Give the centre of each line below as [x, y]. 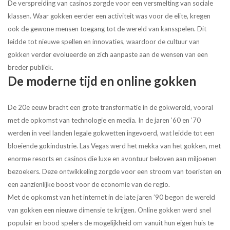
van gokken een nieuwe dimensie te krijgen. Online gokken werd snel [109, 210]
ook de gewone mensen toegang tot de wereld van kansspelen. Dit [107, 29]
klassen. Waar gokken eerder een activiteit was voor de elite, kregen [109, 16]
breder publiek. [31, 68]
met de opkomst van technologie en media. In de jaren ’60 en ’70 [104, 120]
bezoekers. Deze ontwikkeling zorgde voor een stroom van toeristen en [114, 172]
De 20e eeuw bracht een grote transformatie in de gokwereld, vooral [110, 108]
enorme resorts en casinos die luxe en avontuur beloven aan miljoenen [112, 159]
